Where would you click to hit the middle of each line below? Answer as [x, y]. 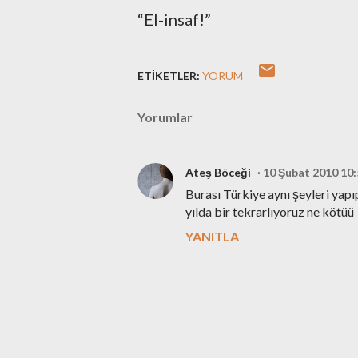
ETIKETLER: [169, 76]
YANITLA [212, 236]
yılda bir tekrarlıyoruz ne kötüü [270, 211]
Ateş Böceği [218, 172]
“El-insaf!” [174, 19]
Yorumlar [165, 117]
